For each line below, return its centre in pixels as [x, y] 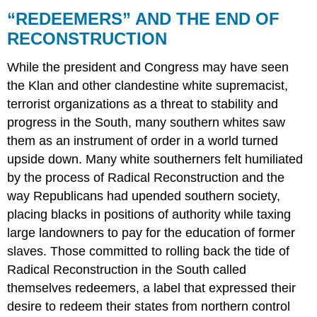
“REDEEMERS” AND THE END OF [144, 19]
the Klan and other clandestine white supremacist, [148, 85]
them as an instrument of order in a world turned [143, 140]
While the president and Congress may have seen [148, 67]
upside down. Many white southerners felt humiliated [155, 159]
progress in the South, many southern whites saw [146, 122]
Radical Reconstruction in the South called [127, 269]
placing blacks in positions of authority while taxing [149, 214]
